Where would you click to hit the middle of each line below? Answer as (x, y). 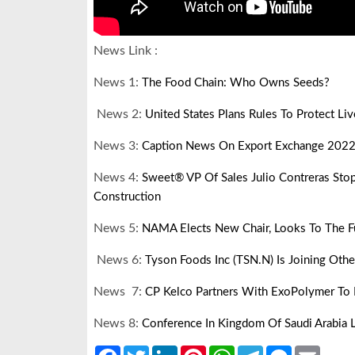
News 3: (118, 146)
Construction (127, 197)
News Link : (126, 51)
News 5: (118, 229)
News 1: (118, 83)
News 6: (119, 260)
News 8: (118, 324)
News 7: (119, 292)
